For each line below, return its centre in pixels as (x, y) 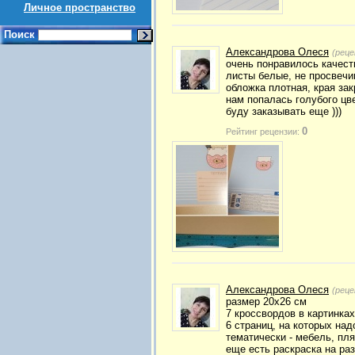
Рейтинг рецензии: (264, 132)
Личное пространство (80, 8)
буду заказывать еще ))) (284, 111)
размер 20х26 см (266, 302)
